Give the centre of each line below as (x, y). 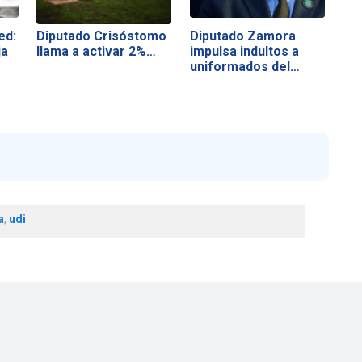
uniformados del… (244, 66)
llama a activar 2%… (97, 51)
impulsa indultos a (244, 51)
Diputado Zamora (242, 36)
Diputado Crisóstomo (102, 36)
